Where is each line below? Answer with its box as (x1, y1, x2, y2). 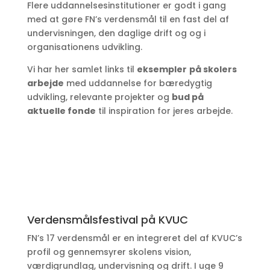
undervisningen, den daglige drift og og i (27, 27, 206, 39)
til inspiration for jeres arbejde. (95, 105, 233, 117)
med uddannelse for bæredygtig (63, 77, 212, 89)
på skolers (189, 63, 237, 75)
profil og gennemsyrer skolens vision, (27, 246, 191, 258)
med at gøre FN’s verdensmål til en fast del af (27, 13, 229, 25)
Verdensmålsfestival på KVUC (27, 212, 188, 227)
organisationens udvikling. (27, 41, 142, 53)
